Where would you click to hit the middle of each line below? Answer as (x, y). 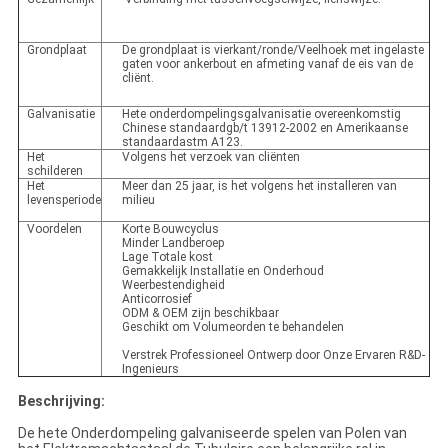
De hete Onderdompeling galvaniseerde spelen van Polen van (212, 433)
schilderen (54, 171)
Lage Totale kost (167, 257)
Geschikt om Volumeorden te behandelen (232, 327)
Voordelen (54, 229)
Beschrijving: (61, 401)
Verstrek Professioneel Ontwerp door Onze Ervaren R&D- (273, 355)
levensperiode (63, 200)
